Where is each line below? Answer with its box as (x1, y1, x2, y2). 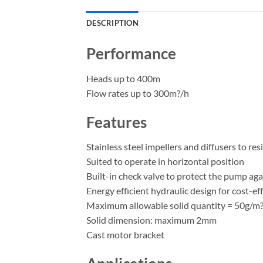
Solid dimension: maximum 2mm (86, 214, 217, 226)
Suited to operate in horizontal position (86, 156, 244, 167)
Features (86, 113, 147, 131)
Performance (86, 45, 176, 63)
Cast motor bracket (86, 229, 164, 241)
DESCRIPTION (86, 18, 139, 28)
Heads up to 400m (86, 72, 160, 84)
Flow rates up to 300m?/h (86, 87, 189, 99)
